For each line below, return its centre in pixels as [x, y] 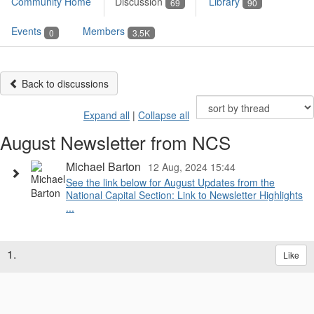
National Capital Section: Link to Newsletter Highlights [184, 194]
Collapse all [164, 115]
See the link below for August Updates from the [170, 182]
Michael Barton [103, 166]
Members [105, 31]
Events [28, 31]
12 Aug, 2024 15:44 [192, 166]
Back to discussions [64, 83]
